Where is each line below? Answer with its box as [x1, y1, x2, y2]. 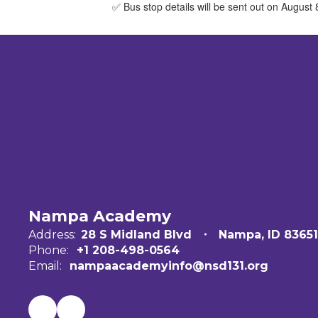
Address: [28, 227, 76, 241]
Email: [28, 258, 62, 273]
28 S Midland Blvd [81, 227, 192, 241]
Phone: [28, 243, 69, 257]
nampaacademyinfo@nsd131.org [70, 258, 268, 273]
